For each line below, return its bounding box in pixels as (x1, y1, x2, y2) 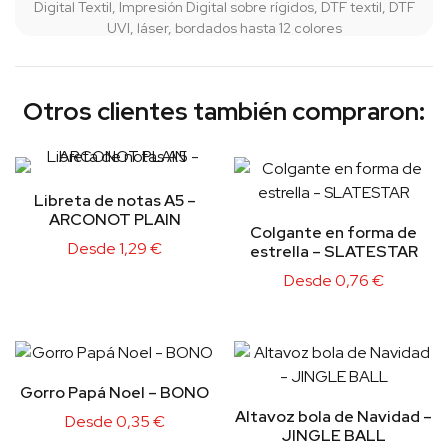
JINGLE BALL (281, 424, 386, 446)
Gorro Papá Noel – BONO (20, 381, 209, 403)
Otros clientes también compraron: (23, 94, 425, 128)
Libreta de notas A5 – (33, 189, 196, 211)
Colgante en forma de (250, 221, 417, 243)
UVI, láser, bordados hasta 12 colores (106, 18, 342, 37)
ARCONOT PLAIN (48, 208, 181, 230)
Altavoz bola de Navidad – (235, 405, 432, 427)
